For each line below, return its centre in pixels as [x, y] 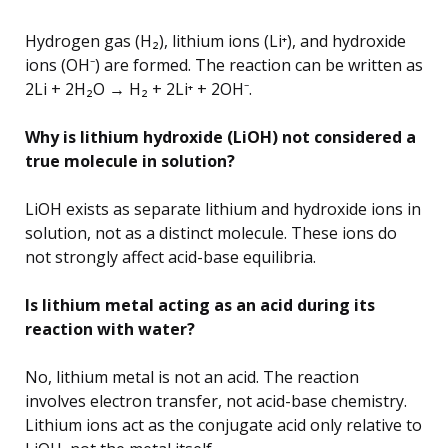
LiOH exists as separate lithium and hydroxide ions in [223, 209]
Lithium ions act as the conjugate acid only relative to [223, 425]
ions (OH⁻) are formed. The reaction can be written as [224, 65]
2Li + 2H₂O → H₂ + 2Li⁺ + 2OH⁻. [138, 89]
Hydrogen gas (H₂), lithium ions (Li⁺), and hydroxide [215, 41]
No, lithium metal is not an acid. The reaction [192, 377]
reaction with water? [110, 329]
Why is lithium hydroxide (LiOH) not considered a [220, 137]
